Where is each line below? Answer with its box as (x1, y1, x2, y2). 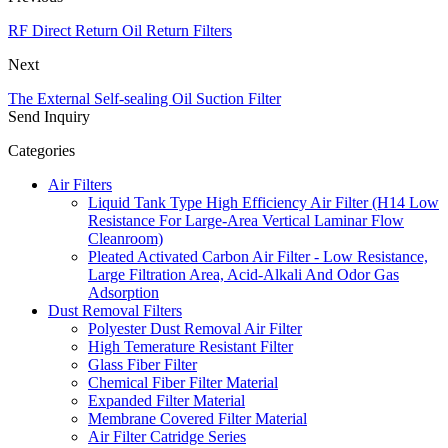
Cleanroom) (88, 229, 163, 247)
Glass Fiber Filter (88, 355, 197, 373)
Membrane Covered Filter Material (88, 409, 307, 427)
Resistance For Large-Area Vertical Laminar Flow (88, 211, 404, 229)
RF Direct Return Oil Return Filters (8, 21, 232, 39)
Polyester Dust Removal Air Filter (88, 319, 302, 337)
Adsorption (88, 283, 159, 301)
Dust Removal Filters (48, 301, 182, 319)
